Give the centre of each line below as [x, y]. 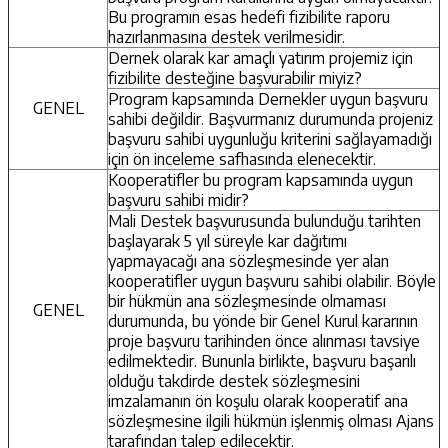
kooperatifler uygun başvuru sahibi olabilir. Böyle [272, 280]
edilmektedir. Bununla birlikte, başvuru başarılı [262, 360]
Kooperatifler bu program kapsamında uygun [260, 179]
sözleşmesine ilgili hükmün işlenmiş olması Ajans [271, 420]
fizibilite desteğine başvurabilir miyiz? [235, 77]
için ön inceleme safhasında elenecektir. [244, 158]
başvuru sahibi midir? [178, 199]
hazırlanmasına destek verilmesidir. [226, 36]
